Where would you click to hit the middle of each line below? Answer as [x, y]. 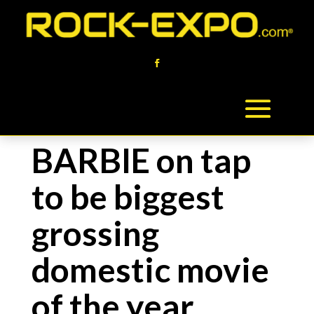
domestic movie [150, 269]
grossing [95, 233]
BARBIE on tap [141, 160]
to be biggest [128, 197]
